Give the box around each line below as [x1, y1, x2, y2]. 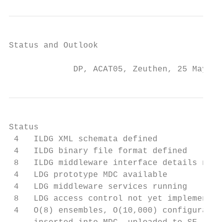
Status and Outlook [9, 41, 98, 50]
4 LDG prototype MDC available [9, 170, 167, 179]
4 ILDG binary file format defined [9, 147, 187, 156]
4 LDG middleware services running [9, 182, 187, 191]
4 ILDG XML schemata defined [9, 135, 158, 144]
